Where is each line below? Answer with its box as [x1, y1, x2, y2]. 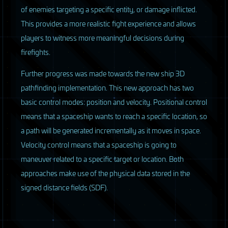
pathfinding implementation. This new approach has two [21, 82, 194, 93]
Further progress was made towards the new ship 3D [21, 68, 185, 79]
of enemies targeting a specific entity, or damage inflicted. [21, 4, 197, 15]
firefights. [21, 46, 50, 58]
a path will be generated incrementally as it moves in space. [21, 125, 201, 136]
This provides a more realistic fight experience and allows [21, 18, 196, 29]
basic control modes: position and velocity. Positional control [21, 96, 207, 107]
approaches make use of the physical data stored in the [21, 167, 190, 179]
